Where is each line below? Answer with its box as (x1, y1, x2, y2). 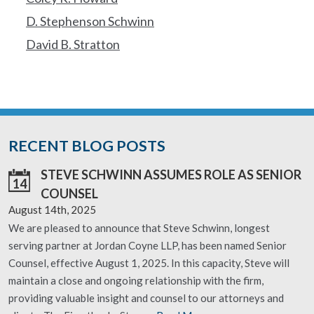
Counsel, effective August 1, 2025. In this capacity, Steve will (8, 257, 289, 269)
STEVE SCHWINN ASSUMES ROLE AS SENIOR (41, 167, 301, 182)
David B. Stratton (26, 36, 120, 52)
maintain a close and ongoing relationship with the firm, (8, 274, 264, 287)
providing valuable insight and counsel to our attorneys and (8, 292, 284, 304)
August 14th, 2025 (8, 203, 96, 216)
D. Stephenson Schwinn (26, 13, 154, 29)
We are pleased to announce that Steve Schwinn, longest (8, 221, 270, 234)
